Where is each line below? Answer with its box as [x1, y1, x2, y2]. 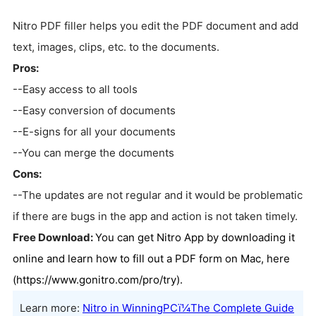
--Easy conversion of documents [13, 103, 176, 117]
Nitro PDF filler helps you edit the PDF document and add [13, 18, 298, 32]
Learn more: [20, 300, 83, 315]
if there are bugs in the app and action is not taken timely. [13, 209, 298, 223]
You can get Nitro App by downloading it [95, 230, 295, 244]
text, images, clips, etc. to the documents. [13, 39, 219, 54]
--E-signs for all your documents [13, 124, 176, 138]
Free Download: [13, 230, 95, 244]
